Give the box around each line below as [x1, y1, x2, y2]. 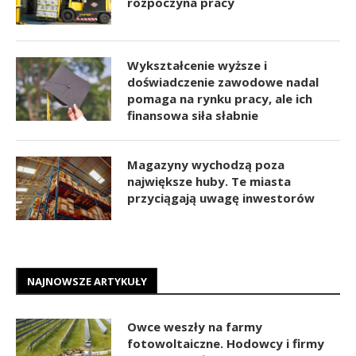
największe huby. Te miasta [127, 173, 291, 190]
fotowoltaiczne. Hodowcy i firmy [127, 335, 324, 352]
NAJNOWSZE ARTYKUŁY [27, 274, 147, 289]
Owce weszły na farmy [127, 319, 262, 335]
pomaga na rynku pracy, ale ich [127, 91, 312, 107]
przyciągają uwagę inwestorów [127, 190, 315, 207]
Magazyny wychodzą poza [127, 157, 284, 173]
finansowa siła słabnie [127, 107, 258, 124]
